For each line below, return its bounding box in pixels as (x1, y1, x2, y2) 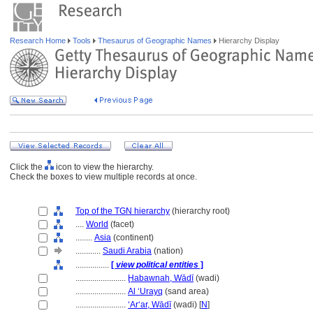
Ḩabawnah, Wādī (128, 273, 194, 283)
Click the (10, 162, 45, 172)
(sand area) (163, 286, 209, 296)
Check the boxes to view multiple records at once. (10, 172, 197, 182)
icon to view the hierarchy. (54, 162, 154, 172)
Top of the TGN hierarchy (75, 206, 170, 216)
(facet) (108, 219, 134, 229)
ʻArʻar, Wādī (128, 300, 171, 310)
